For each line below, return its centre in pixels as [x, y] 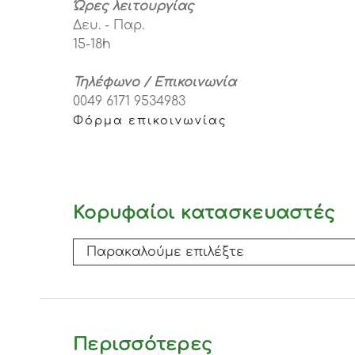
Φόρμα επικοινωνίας [150, 121]
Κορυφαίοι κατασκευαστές [204, 213]
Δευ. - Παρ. [109, 26]
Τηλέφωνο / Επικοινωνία [155, 83]
